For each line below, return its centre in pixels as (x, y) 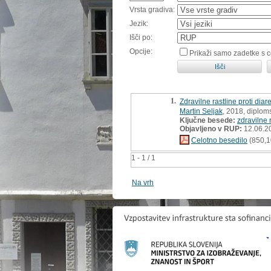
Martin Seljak (201, 111)
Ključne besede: (207, 120)
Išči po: (141, 37)
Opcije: (141, 51)
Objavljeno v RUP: (211, 129)
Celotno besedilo (219, 140)
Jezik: (139, 23)
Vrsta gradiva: (152, 9)
